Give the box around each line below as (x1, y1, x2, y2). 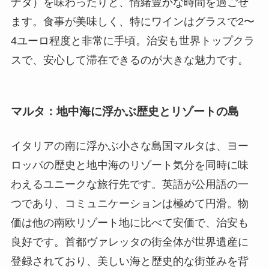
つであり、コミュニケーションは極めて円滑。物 (10, 198, 249, 210)
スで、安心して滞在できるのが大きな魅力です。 (10, 54, 249, 67)
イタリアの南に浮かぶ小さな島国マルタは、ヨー (10, 140, 249, 153)
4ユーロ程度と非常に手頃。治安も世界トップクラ (10, 35, 255, 47)
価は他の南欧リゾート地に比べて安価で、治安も (10, 217, 249, 229)
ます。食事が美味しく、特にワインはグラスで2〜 (10, 16, 255, 28)
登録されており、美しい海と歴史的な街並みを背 (10, 255, 249, 268)
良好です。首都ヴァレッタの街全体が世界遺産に (10, 236, 249, 249)
